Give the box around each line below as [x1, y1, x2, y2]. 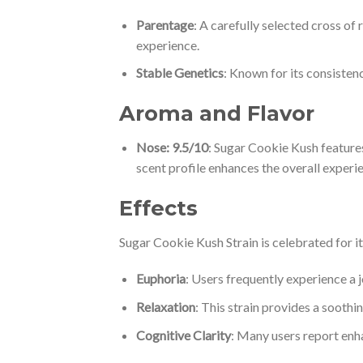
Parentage [135, 16, 194, 32]
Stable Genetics [135, 65, 224, 81]
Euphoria [135, 271, 186, 287]
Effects [119, 194, 198, 220]
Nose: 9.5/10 [135, 139, 208, 155]
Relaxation [135, 298, 195, 314]
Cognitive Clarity [135, 327, 231, 343]
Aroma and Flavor [119, 100, 314, 126]
